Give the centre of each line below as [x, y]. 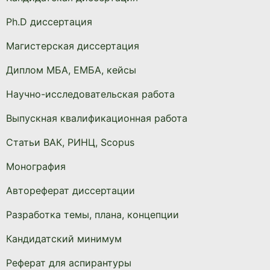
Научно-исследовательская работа [90, 94]
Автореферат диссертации [71, 190]
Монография [36, 166]
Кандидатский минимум [64, 239]
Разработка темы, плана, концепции [93, 215]
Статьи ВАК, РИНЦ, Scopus [70, 142]
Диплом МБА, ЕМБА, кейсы [71, 70]
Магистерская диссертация [73, 46]
